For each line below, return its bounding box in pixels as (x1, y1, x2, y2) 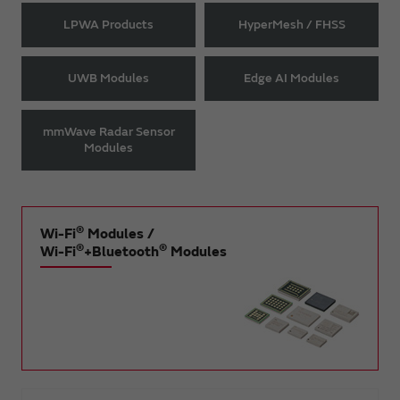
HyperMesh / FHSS (237, 16, 346, 32)
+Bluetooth (84, 242, 159, 261)
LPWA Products (63, 16, 154, 32)
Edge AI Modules (244, 70, 339, 86)
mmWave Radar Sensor (42, 123, 175, 139)
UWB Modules (68, 70, 149, 86)
